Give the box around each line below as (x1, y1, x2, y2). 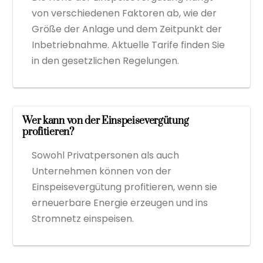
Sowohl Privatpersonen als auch (32, 148, 180, 162)
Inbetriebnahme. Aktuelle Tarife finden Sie (32, 38, 225, 52)
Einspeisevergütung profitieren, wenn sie (32, 180, 218, 194)
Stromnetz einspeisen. (32, 211, 134, 225)
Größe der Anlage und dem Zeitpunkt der (32, 22, 222, 36)
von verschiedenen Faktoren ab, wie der (32, 6, 217, 20)
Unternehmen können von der (32, 164, 172, 178)
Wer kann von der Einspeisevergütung (22, 114, 189, 127)
